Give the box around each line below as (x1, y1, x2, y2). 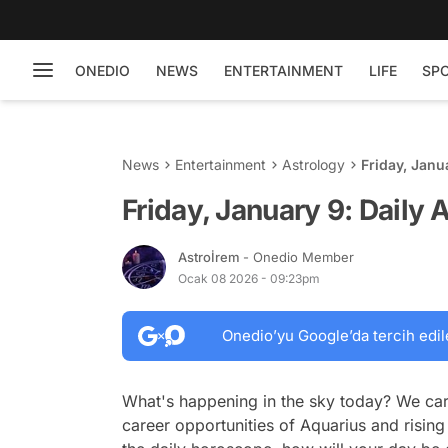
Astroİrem (178, 248, 243, 265)
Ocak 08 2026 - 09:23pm (178, 270, 320, 286)
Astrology (282, 156, 345, 173)
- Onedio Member (243, 248, 354, 265)
